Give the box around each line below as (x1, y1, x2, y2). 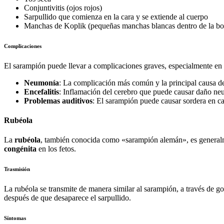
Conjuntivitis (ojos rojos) (24, 3, 102, 12)
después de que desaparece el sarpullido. (4, 193, 131, 202)
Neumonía (24, 78, 59, 87)
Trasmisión (4, 166, 30, 172)
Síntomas (4, 215, 26, 221)
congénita (4, 144, 36, 153)
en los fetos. (36, 144, 76, 153)
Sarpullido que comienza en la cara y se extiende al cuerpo (24, 12, 208, 21)
